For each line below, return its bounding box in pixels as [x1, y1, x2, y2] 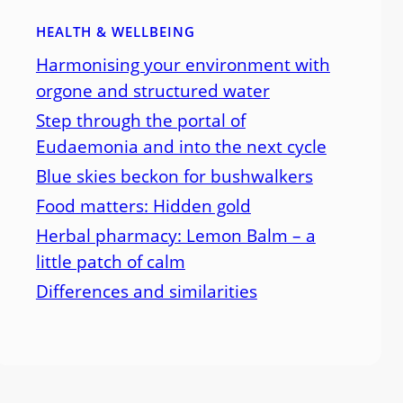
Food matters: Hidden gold [35, 193, 251, 217]
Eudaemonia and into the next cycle [35, 134, 327, 157]
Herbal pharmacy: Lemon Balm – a [35, 223, 316, 246]
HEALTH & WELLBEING [35, 22, 195, 40]
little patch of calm [35, 249, 185, 273]
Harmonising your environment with [35, 52, 330, 76]
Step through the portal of [35, 108, 246, 131]
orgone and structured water [35, 78, 270, 102]
